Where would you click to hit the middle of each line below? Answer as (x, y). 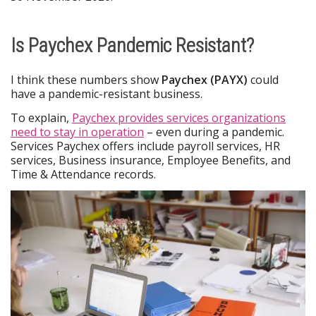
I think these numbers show (86, 80)
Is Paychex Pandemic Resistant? (132, 46)
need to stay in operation (77, 132)
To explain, (41, 117)
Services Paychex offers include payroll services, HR (145, 146)
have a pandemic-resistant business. (107, 94)
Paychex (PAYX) (205, 80)
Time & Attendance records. (83, 174)
